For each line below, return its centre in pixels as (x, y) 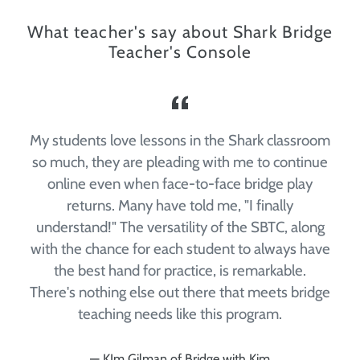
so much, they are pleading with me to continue (180, 162)
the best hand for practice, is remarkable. (180, 271)
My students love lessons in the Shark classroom (180, 141)
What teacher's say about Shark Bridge (180, 32)
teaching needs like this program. (180, 314)
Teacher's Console (180, 52)
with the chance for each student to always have (180, 249)
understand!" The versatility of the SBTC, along (180, 227)
